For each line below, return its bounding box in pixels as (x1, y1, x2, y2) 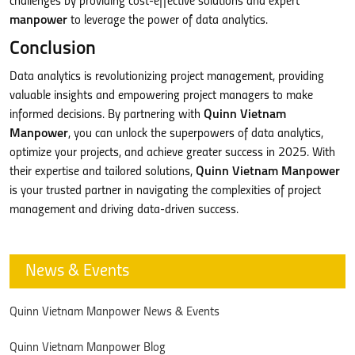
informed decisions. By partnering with (10, 108, 204, 121)
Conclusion (10, 39, 96, 59)
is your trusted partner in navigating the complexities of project (10, 184, 321, 197)
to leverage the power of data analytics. (67, 13, 268, 27)
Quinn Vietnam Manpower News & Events (10, 305, 219, 319)
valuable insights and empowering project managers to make (10, 89, 313, 102)
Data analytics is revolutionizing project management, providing (10, 70, 324, 83)
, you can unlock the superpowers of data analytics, (68, 127, 323, 140)
